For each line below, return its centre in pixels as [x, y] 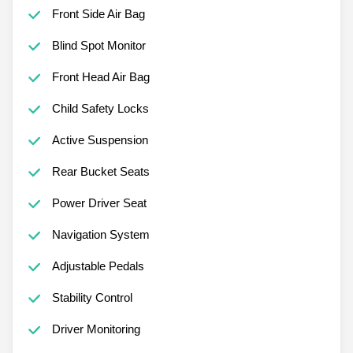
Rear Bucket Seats [100, 171]
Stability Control [92, 297]
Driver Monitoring [96, 329]
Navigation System [100, 234]
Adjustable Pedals [98, 266]
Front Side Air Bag [98, 13]
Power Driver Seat [99, 203]
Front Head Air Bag [100, 76]
